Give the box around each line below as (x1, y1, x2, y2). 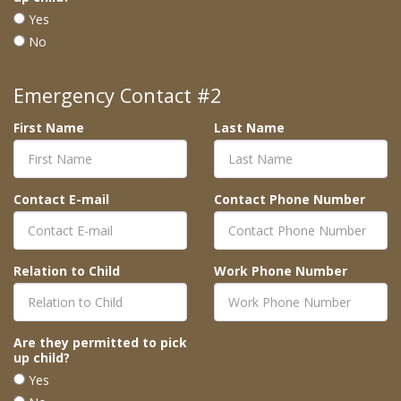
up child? (13, 349, 70, 367)
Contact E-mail (13, 191, 109, 209)
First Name (13, 119, 84, 137)
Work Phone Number (214, 262, 347, 280)
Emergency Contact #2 (13, 82, 222, 109)
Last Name (214, 119, 285, 137)
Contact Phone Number (214, 191, 365, 209)
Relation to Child (13, 262, 120, 280)
